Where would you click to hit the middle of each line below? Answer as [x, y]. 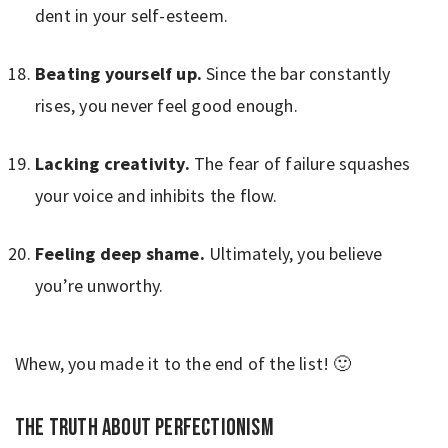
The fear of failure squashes [302, 163]
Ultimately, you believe [296, 253]
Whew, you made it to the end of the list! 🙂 [183, 363]
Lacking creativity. [114, 163]
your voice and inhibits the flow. [156, 195]
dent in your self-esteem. [131, 15]
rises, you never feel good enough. [166, 105]
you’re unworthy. [99, 285]
